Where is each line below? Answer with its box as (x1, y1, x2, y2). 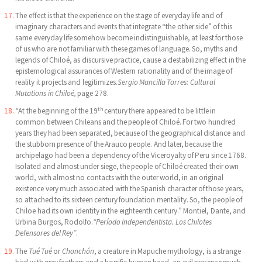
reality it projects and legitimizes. (15, 77, 118, 88)
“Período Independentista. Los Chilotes (93, 217, 212, 227)
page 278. (77, 88, 109, 99)
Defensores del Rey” (15, 228, 77, 239)
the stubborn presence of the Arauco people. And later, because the (15, 139, 222, 150)
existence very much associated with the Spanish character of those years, (15, 184, 244, 194)
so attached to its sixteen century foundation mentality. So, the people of (15, 195, 243, 205)
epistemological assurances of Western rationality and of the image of (15, 66, 233, 77)
